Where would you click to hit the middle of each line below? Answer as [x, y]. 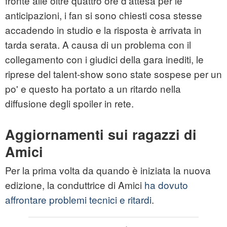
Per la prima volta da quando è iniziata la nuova [108, 170]
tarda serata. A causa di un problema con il [98, 45]
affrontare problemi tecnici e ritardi [78, 200]
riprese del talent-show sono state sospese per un [113, 74]
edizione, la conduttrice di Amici [75, 185]
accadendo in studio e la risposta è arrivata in [103, 30]
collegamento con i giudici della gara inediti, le [104, 59]
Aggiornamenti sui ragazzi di [101, 135]
